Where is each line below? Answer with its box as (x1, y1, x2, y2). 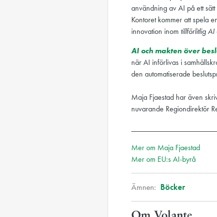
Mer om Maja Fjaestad (131, 142, 200, 153)
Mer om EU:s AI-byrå (131, 154, 196, 164)
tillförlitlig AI (181, 26, 215, 36)
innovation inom (131, 26, 181, 36)
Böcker (160, 182, 185, 192)
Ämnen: (131, 182, 158, 192)
